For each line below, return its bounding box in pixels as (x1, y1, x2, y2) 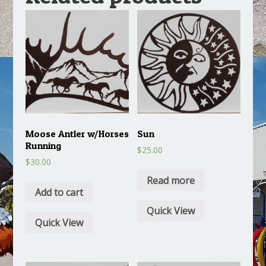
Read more (147, 173, 195, 187)
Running (25, 139, 61, 151)
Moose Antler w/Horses (25, 127, 129, 140)
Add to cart (34, 185, 83, 199)
